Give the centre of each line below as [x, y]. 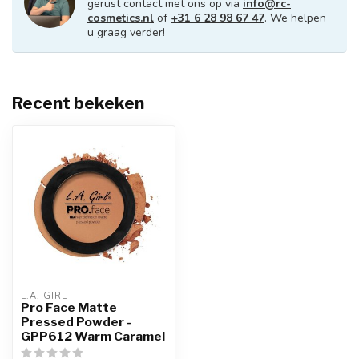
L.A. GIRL [44, 296]
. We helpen [295, 18]
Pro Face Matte [69, 307]
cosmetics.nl [121, 18]
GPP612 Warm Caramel [93, 336]
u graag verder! [126, 32]
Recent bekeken [78, 103]
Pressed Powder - [76, 322]
